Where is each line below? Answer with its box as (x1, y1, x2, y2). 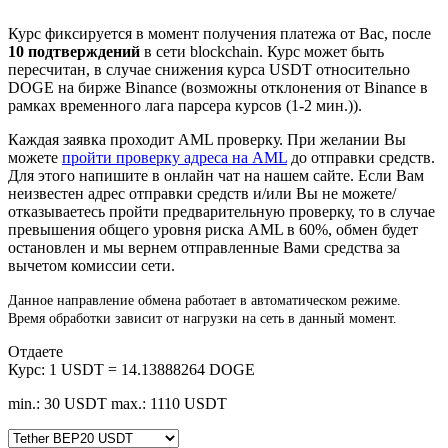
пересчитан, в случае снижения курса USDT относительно (8, 60, 410, 78)
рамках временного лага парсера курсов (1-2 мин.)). (8, 96, 362, 114)
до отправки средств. (287, 148, 435, 166)
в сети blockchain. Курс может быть (140, 42, 384, 60)
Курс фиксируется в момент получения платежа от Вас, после (8, 24, 431, 42)
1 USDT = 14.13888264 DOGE (49, 360, 255, 378)
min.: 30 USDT (8, 394, 107, 412)
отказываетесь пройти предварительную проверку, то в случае (8, 202, 435, 220)
